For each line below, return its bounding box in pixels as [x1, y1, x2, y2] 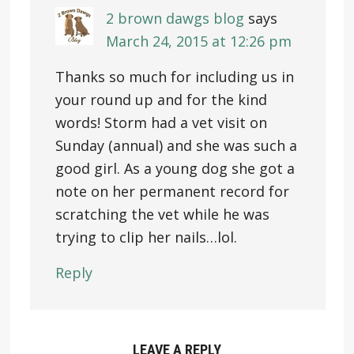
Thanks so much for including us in [55, 66, 294, 86]
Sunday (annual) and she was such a [55, 135, 297, 155]
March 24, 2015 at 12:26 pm [105, 31, 292, 51]
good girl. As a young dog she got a [55, 158, 295, 178]
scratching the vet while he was [55, 204, 269, 224]
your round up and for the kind [55, 89, 267, 109]
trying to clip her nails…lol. [55, 227, 237, 247]
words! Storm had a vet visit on [55, 112, 267, 132]
